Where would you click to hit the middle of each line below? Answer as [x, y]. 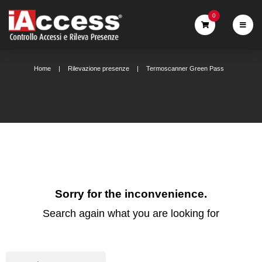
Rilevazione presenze [99, 68]
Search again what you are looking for [131, 213]
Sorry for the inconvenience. [131, 194]
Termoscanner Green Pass [185, 68]
